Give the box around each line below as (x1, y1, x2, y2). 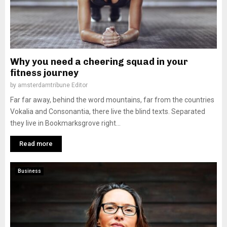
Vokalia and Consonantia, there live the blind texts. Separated (10, 107, 205, 116)
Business (18, 168, 41, 174)
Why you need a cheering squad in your (10, 56, 188, 67)
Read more (19, 140, 53, 147)
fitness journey (10, 67, 79, 79)
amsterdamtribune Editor (18, 82, 88, 89)
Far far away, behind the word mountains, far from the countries (10, 96, 214, 104)
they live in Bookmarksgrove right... (10, 119, 121, 127)
